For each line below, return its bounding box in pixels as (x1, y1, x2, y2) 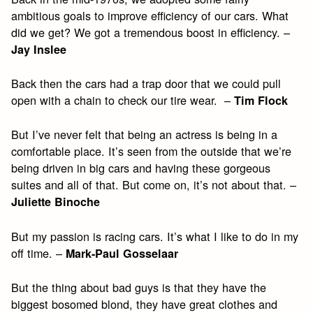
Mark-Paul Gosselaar (66, 245, 179, 261)
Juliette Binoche (11, 194, 101, 210)
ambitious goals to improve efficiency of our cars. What (11, 6, 289, 24)
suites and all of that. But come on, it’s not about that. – (11, 176, 297, 194)
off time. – (11, 244, 66, 261)
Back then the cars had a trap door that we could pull (11, 75, 282, 92)
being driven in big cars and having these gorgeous (11, 159, 271, 177)
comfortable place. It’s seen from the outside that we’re (11, 143, 292, 160)
